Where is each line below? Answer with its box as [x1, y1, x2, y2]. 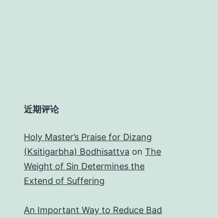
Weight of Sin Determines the [24, 161, 145, 171]
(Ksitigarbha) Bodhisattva [24, 146, 129, 157]
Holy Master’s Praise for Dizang [24, 131, 152, 142]
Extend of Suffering [24, 175, 105, 186]
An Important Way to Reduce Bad [24, 204, 162, 215]
